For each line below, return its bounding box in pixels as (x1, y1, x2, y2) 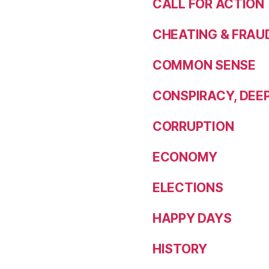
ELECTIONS (153, 180, 223, 195)
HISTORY (153, 241, 208, 256)
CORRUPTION (153, 119, 234, 134)
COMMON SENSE (153, 58, 256, 73)
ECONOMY (153, 150, 218, 165)
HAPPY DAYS (153, 211, 232, 226)
